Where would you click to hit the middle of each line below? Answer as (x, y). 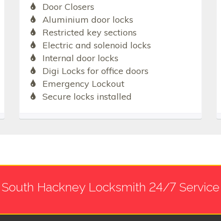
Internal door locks (80, 58)
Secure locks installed (87, 97)
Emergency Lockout (83, 84)
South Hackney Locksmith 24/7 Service (110, 187)
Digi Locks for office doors (95, 71)
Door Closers (68, 7)
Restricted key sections (89, 33)
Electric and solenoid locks (96, 45)
